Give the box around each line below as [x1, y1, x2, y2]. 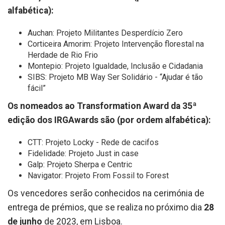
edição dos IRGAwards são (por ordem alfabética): [8, 115, 211, 125]
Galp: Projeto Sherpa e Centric [28, 160, 132, 169]
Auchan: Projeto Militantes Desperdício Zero [28, 28, 183, 38]
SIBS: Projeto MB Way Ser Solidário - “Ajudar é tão [28, 72, 203, 82]
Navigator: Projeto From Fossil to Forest [28, 171, 169, 180]
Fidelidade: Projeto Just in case [28, 149, 139, 158]
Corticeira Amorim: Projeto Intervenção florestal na [28, 39, 204, 49]
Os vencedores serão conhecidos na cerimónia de [8, 188, 204, 198]
